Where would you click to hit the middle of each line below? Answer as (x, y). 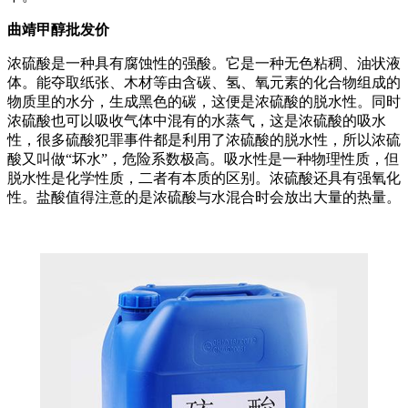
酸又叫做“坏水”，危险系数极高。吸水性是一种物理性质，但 (203, 159)
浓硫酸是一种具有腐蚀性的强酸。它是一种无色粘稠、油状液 (204, 64)
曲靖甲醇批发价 (58, 30)
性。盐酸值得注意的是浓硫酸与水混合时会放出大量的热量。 (204, 198)
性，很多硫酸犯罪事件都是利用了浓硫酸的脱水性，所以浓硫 (204, 140)
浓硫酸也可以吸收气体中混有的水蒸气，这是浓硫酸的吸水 (197, 121)
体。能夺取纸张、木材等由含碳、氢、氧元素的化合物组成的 (204, 83)
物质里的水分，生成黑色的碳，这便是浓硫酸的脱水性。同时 (204, 102)
